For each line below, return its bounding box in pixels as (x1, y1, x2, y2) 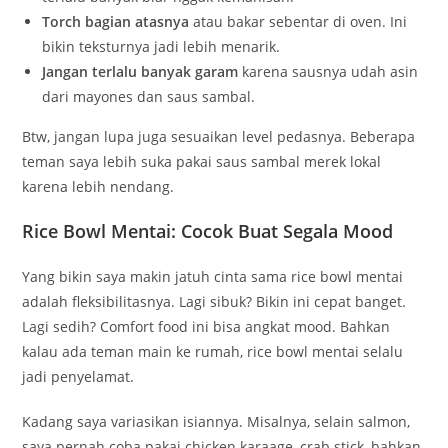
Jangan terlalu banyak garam (42, 61, 239, 81)
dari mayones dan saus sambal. (42, 86, 256, 106)
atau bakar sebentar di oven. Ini (189, 11, 408, 31)
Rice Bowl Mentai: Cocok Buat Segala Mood (22, 218, 394, 243)
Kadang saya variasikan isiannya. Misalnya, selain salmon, (22, 411, 411, 431)
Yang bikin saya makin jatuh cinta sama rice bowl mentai (22, 266, 404, 286)
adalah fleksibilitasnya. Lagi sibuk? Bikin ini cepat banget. (22, 291, 407, 311)
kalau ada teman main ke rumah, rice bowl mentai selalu (22, 341, 404, 361)
